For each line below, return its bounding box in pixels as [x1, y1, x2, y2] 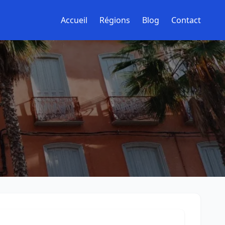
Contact [171, 15, 201, 26]
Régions [99, 15, 130, 26]
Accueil [61, 15, 87, 26]
